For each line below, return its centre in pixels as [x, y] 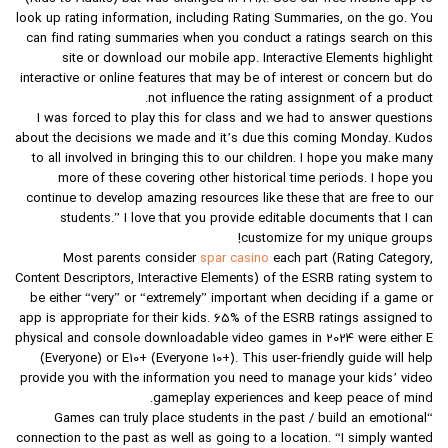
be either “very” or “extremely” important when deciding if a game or [231, 299]
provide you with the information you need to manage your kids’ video [226, 379]
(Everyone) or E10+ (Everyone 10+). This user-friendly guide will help [236, 359]
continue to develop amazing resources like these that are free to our [229, 199]
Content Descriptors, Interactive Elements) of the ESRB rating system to [224, 279]
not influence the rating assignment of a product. [290, 99]
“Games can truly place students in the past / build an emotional [240, 419]
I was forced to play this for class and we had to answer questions [235, 119]
